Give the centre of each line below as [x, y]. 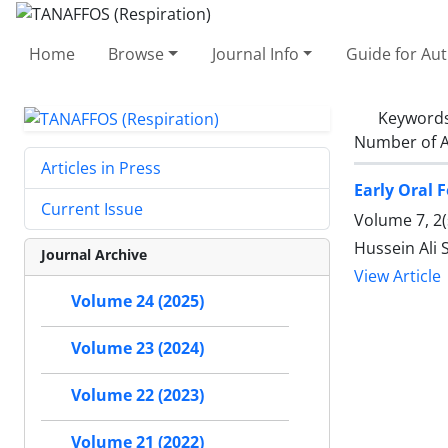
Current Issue [92, 209]
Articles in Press [101, 168]
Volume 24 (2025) [137, 301]
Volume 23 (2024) [137, 348]
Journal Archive [94, 255]
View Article [397, 276]
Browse [136, 53]
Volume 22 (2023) [137, 395]
